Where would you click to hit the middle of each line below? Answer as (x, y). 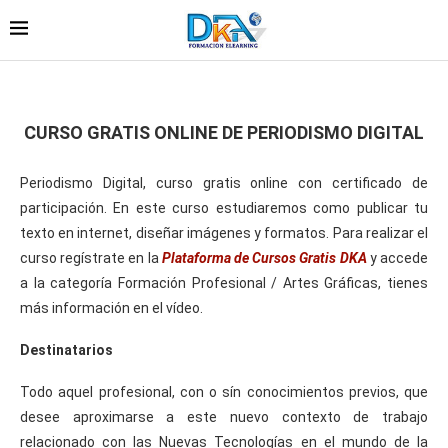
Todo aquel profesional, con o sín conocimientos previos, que (224, 391)
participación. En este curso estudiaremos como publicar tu (224, 207)
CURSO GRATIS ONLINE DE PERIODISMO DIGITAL (224, 132)
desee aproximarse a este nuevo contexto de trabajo (224, 416)
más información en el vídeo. (111, 307)
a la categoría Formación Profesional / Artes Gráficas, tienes (224, 282)
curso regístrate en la (91, 257)
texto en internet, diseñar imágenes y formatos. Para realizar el (224, 232)
